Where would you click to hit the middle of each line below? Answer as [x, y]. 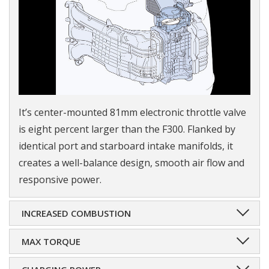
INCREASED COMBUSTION [76, 213]
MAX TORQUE [51, 242]
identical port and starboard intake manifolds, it [126, 146]
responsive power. [60, 180]
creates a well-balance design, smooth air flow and [131, 163]
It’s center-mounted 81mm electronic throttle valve [132, 113]
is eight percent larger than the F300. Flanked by [127, 129]
